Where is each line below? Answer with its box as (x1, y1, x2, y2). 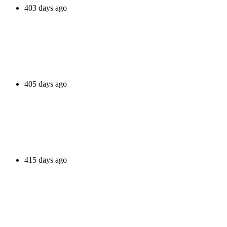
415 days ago (24, 155, 67, 164)
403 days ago (24, 3, 67, 12)
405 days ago (24, 79, 67, 88)
